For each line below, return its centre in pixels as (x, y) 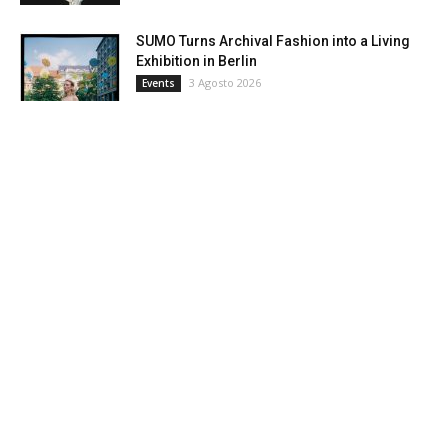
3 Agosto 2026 (225, 83)
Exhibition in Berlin (196, 61)
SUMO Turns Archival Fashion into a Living (273, 41)
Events (158, 83)
